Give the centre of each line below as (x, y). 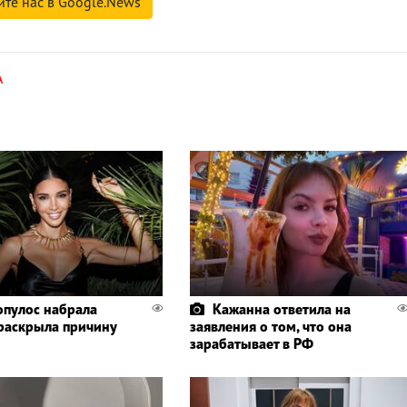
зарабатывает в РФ (251, 343)
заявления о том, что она (270, 326)
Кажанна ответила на (281, 308)
